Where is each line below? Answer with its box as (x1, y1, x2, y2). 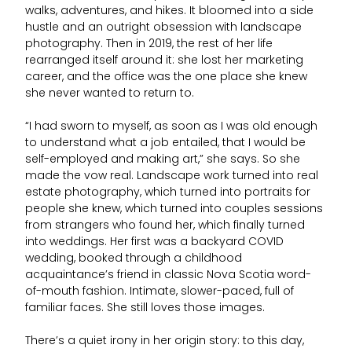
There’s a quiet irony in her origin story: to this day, (25, 335, 304, 348)
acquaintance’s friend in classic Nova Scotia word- (25, 269, 311, 282)
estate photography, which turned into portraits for (25, 187, 310, 200)
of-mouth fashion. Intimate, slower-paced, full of (25, 286, 294, 299)
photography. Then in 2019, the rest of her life (25, 38, 273, 51)
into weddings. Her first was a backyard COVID (25, 236, 284, 249)
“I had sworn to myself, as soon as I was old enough (25, 121, 317, 134)
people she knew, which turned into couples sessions (25, 203, 323, 216)
